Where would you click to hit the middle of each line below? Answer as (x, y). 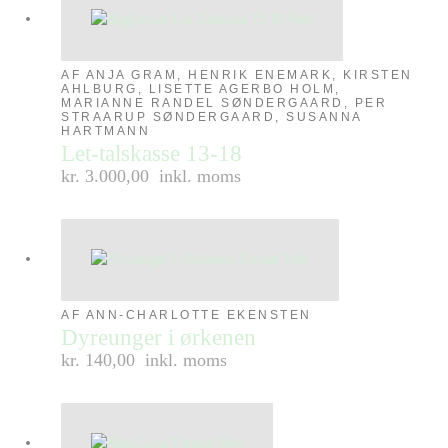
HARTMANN (106, 131)
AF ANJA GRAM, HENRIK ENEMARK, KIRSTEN (237, 75)
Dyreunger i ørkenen (159, 338)
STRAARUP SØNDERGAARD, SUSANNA (211, 117)
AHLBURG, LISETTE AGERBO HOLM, (201, 89)
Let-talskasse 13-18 (152, 154)
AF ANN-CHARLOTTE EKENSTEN (186, 315)
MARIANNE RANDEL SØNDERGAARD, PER (224, 103)
